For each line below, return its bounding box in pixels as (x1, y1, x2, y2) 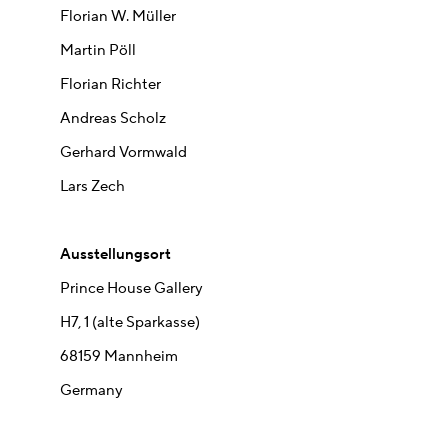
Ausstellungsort (60, 245, 171, 265)
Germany (60, 381, 123, 401)
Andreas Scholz (60, 109, 166, 129)
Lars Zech (60, 177, 125, 197)
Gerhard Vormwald (60, 143, 187, 163)
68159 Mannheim (60, 347, 178, 367)
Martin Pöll (60, 41, 136, 61)
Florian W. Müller (60, 7, 176, 27)
